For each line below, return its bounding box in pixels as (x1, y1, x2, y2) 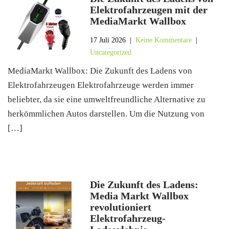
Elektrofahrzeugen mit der (90, 4, 208, 15)
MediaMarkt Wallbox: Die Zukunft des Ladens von (8, 66, 192, 76)
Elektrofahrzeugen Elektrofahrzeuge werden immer (8, 80, 194, 90)
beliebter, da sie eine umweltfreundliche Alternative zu (8, 95, 205, 104)
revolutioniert (90, 201, 152, 213)
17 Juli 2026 (90, 36, 126, 44)
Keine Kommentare (135, 36, 192, 44)
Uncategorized (90, 49, 132, 56)
